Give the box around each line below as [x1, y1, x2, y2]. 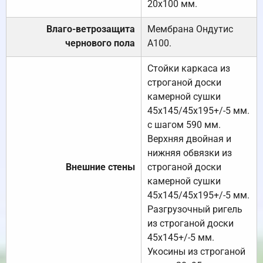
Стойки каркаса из [147, 63, 230, 75]
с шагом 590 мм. [147, 119, 221, 131]
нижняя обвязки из [147, 147, 232, 159]
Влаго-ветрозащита [46, 23, 135, 35]
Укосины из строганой [147, 246, 245, 258]
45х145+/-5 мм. [147, 232, 214, 244]
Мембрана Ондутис [147, 23, 233, 35]
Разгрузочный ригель [147, 204, 242, 215]
